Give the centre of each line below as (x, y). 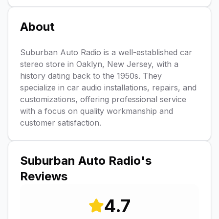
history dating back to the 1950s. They (91, 76)
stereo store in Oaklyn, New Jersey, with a (99, 64)
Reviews (44, 176)
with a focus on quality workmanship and (97, 111)
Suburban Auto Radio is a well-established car (106, 52)
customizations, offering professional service (103, 99)
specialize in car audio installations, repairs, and (108, 88)
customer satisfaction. (61, 123)
